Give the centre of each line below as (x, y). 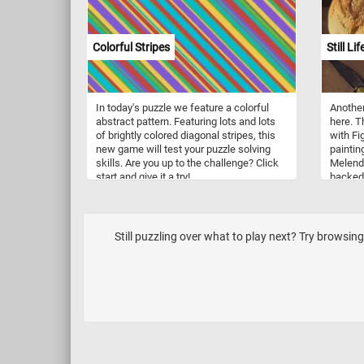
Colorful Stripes (131, 47)
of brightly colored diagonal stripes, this (186, 135)
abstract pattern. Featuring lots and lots (186, 121)
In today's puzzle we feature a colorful (182, 107)
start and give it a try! (143, 176)
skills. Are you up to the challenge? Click (187, 162)
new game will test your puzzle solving (183, 149)
